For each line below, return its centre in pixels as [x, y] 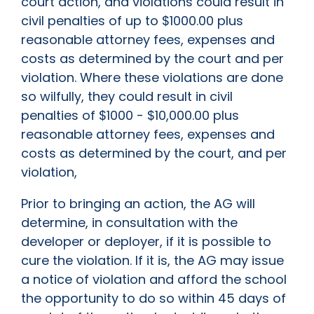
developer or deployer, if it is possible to [146, 242]
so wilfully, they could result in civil [127, 97]
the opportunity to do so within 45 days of [153, 299]
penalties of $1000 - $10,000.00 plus [130, 116]
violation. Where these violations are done [152, 78]
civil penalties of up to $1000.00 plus [132, 21]
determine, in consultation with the [129, 223]
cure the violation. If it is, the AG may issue [152, 261]
